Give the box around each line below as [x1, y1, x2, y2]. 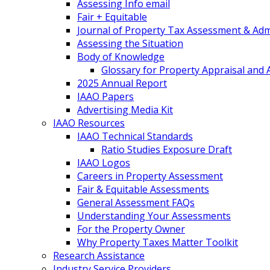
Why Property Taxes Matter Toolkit [77, 236, 238, 249]
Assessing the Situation [77, 37, 183, 50]
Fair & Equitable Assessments [77, 183, 209, 196]
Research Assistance [53, 249, 145, 262]
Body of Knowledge [77, 50, 165, 63]
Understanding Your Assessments [77, 209, 231, 222]
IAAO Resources [53, 116, 125, 130]
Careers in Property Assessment [77, 169, 223, 183]
